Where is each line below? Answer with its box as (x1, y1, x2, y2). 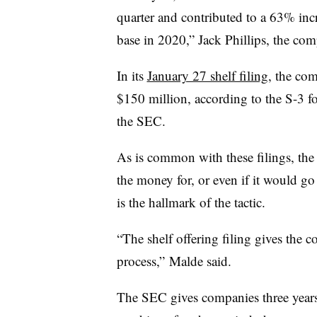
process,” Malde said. (116, 252, 236, 270)
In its (116, 67, 147, 84)
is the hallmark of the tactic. (116, 193, 265, 211)
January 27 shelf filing (146, 67, 268, 84)
